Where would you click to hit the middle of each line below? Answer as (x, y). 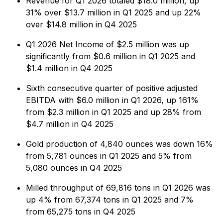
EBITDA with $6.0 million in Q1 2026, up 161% (112, 100)
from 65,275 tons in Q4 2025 (81, 212)
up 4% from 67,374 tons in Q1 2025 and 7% (110, 200)
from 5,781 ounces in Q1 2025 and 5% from (109, 156)
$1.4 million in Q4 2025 (69, 68)
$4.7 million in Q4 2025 (70, 124)
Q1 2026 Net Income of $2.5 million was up (108, 44)
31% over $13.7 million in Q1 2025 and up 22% (113, 12)
